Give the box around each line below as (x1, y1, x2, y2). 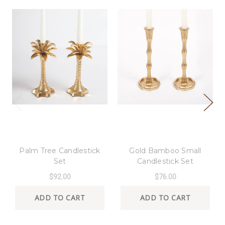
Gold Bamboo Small (129, 146, 201, 156)
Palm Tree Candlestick (19, 146, 100, 156)
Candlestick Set (137, 157, 193, 166)
